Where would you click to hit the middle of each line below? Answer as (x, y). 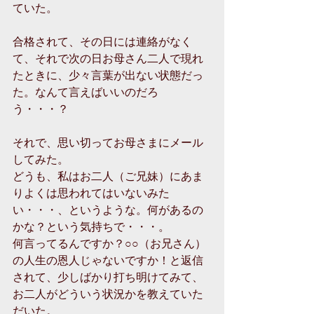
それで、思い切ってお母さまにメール (108, 142)
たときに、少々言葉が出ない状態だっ (108, 74)
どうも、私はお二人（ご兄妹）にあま (108, 175)
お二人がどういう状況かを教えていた (108, 293)
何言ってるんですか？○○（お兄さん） (109, 243)
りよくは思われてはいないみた (91, 192)
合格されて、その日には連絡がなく (102, 41)
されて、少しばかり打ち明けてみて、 (108, 276)
